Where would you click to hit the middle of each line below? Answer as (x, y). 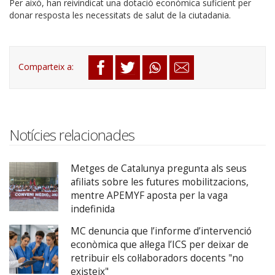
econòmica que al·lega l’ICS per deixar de (160, 244)
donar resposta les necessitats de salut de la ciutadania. (120, 15)
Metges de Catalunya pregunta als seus (159, 168)
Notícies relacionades (72, 135)
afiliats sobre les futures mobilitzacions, (160, 182)
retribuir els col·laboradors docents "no (157, 258)
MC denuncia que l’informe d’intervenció (161, 231)
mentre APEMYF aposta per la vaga (149, 195)
